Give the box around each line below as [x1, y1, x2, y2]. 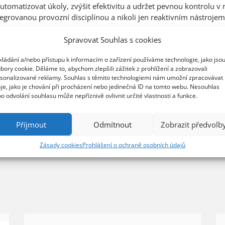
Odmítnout [93, 119, 132, 130]
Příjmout [16, 119, 46, 130]
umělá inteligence [43, 56, 89, 64]
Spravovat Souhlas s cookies [63, 35, 161, 45]
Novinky [16, 33, 38, 41]
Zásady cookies [39, 141, 82, 149]
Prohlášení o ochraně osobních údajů [82, 141, 185, 149]
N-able [47, 33, 64, 41]
